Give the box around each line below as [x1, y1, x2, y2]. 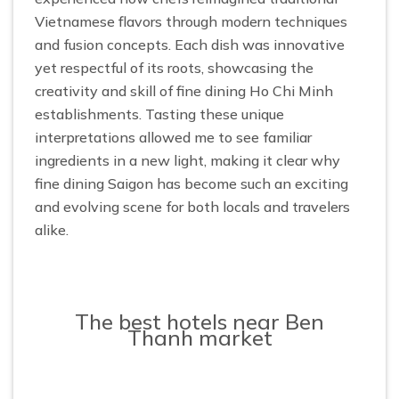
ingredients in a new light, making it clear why [35, 151, 340, 169]
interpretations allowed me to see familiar [35, 127, 312, 146]
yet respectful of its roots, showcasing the [35, 58, 313, 77]
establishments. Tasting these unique [35, 104, 284, 123]
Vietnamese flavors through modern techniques [35, 12, 347, 30]
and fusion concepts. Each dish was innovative [35, 35, 345, 53]
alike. [35, 220, 69, 239]
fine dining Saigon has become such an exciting [35, 174, 348, 192]
